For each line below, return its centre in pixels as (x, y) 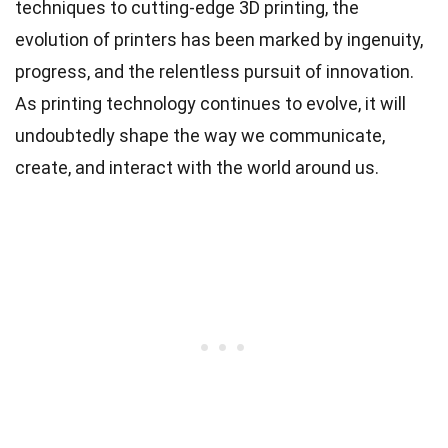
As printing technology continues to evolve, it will (210, 103)
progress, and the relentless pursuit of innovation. (214, 71)
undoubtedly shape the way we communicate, (200, 135)
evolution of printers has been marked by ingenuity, (219, 39)
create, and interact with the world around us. (197, 167)
